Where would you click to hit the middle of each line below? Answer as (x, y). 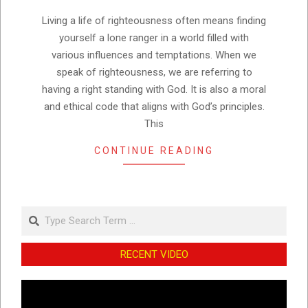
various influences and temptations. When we (154, 55)
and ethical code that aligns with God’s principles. (154, 106)
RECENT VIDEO (154, 254)
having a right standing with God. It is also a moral (154, 89)
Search (39, 213)
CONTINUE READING (154, 150)
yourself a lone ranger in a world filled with (154, 37)
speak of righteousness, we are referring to (154, 72)
